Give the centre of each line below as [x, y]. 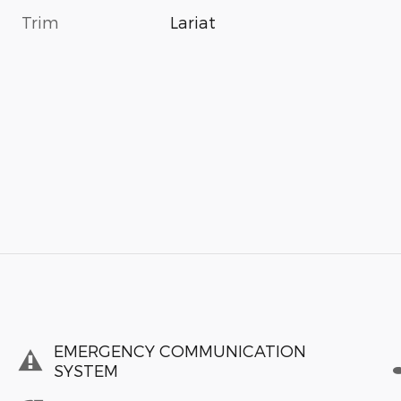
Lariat [193, 21]
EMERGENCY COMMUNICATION [180, 351]
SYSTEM [86, 371]
